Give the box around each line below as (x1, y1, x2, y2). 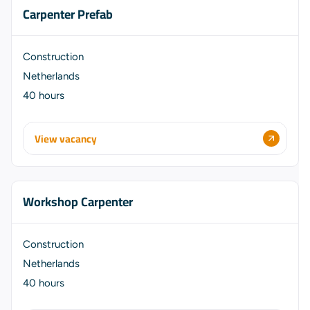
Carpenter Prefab (23, 3, 113, 26)
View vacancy (35, 128, 97, 149)
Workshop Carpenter (23, 190, 133, 213)
